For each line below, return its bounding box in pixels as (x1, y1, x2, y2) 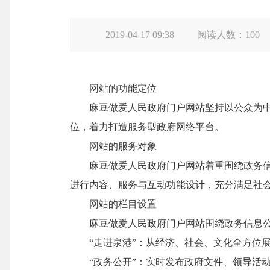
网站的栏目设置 (70, 199, 157, 209)
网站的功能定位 (89, 83, 176, 93)
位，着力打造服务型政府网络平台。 (70, 122, 224, 132)
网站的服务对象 (70, 141, 157, 151)
